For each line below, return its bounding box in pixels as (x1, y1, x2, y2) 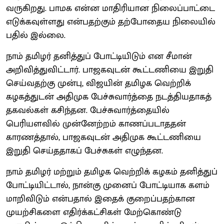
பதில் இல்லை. (6, 27, 65, 43)
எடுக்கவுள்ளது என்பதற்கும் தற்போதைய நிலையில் (6, 14, 215, 29)
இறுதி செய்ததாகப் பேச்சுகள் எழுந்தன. (6, 143, 163, 158)
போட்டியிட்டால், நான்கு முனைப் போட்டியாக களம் (6, 177, 209, 193)
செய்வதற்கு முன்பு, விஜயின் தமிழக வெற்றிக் (6, 75, 191, 91)
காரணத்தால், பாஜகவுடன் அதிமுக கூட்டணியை (6, 129, 201, 145)
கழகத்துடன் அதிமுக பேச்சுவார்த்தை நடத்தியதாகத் (6, 89, 211, 104)
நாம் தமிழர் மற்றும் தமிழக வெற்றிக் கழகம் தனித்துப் (6, 164, 217, 179)
